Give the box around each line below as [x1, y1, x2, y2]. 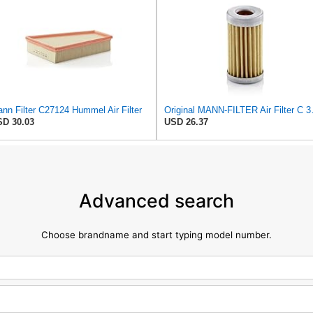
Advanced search [79, 189, 234, 212]
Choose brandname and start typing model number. [41, 229, 272, 241]
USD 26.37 [164, 116, 208, 127]
